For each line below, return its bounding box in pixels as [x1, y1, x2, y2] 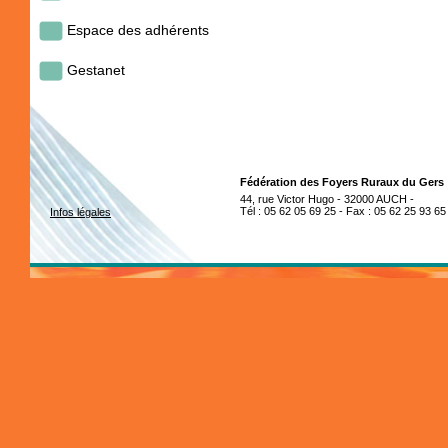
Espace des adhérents [67, 22, 209, 38]
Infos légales [50, 206, 111, 218]
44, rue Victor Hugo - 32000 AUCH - [240, 193, 417, 205]
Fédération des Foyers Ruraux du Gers [240, 176, 444, 188]
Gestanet [67, 62, 125, 78]
